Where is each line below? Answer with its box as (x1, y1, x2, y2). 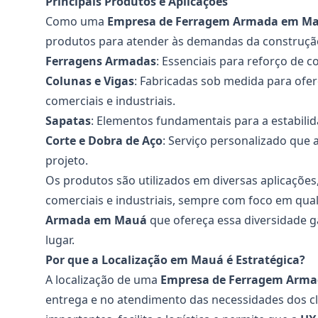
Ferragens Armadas (45, 53, 156, 69)
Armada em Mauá (45, 212, 147, 228)
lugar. (45, 232, 75, 248)
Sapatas (45, 113, 91, 128)
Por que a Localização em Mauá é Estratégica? (45, 252, 305, 268)
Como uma (45, 13, 107, 29)
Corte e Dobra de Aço (45, 133, 163, 148)
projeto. (45, 153, 88, 168)
